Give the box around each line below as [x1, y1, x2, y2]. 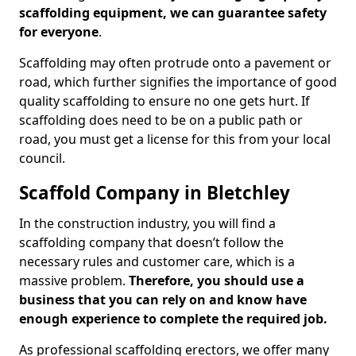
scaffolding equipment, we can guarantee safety [19, 4, 327, 21]
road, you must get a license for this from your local [19, 130, 331, 148]
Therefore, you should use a [129, 272, 304, 289]
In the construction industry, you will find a [19, 215, 276, 232]
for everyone [19, 23, 99, 41]
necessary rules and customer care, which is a [19, 253, 295, 270]
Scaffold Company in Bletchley [19, 180, 290, 205]
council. [19, 149, 65, 167]
